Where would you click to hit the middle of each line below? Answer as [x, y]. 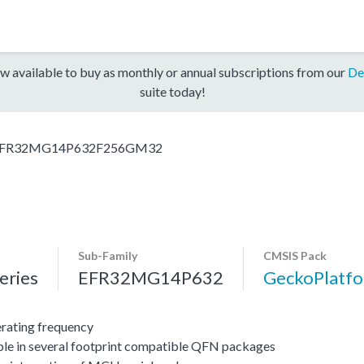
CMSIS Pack [295, 255]
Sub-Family [108, 255]
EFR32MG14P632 [151, 277]
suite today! [172, 91]
